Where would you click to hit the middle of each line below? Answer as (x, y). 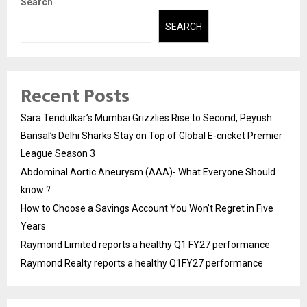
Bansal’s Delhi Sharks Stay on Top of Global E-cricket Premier (151, 135)
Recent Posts (75, 96)
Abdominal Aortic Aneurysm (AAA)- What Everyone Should (148, 172)
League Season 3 (58, 153)
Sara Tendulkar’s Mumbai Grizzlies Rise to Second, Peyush (146, 118)
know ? (36, 189)
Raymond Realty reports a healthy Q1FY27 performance (142, 263)
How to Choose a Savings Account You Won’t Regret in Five (147, 208)
